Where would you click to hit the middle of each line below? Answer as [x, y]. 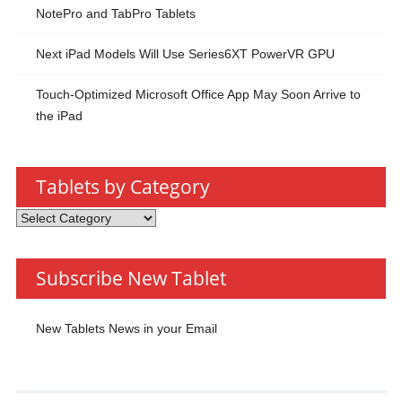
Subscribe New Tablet [131, 279]
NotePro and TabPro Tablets [115, 13]
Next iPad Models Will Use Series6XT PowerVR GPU [185, 54]
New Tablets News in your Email [126, 329]
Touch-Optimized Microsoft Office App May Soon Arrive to [198, 94]
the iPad [59, 116]
